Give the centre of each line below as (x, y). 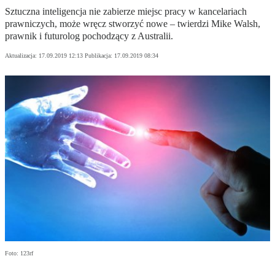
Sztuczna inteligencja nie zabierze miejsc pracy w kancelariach (126, 12)
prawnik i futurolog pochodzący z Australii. (89, 36)
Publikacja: (99, 56)
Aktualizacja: (22, 56)
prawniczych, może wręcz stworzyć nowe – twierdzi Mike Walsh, (133, 24)
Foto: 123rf (19, 254)
